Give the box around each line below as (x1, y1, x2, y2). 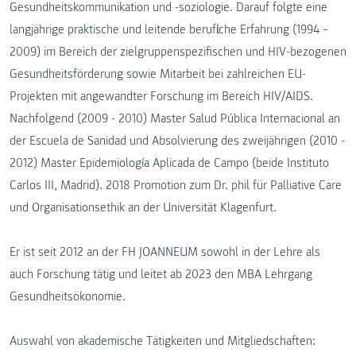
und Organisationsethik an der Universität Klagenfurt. (10, 199, 277, 215)
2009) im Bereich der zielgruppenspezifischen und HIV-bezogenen (10, 43, 346, 60)
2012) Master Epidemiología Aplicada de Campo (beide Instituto (10, 154, 329, 171)
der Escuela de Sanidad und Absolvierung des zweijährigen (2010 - (10, 132, 345, 149)
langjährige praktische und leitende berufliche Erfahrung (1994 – (10, 21, 329, 37)
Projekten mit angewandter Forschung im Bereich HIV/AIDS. (10, 87, 313, 104)
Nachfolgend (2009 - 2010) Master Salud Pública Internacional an (10, 110, 340, 126)
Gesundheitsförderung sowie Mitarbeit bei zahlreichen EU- (10, 65, 306, 82)
